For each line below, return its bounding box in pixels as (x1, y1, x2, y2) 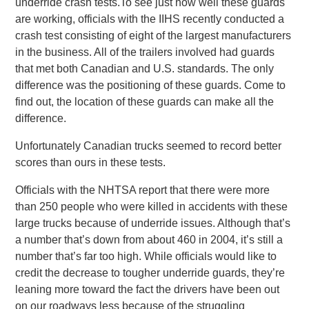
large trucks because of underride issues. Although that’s (15, 217, 291, 229)
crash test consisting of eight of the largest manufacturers (15, 30, 292, 41)
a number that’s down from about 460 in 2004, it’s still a (15, 234, 283, 246)
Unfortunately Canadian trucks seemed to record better (15, 140, 282, 152)
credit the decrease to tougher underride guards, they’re (15, 267, 286, 279)
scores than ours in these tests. (15, 157, 166, 168)
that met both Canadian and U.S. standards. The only (15, 63, 275, 74)
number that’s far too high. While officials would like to (15, 250, 277, 262)
